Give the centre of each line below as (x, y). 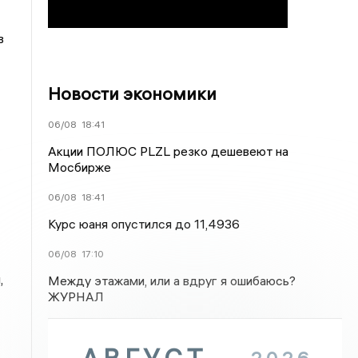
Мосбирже (80, 167)
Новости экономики (133, 93)
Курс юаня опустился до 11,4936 (144, 224)
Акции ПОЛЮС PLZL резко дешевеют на (169, 151)
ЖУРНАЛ (76, 296)
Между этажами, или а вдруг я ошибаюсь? (172, 280)
